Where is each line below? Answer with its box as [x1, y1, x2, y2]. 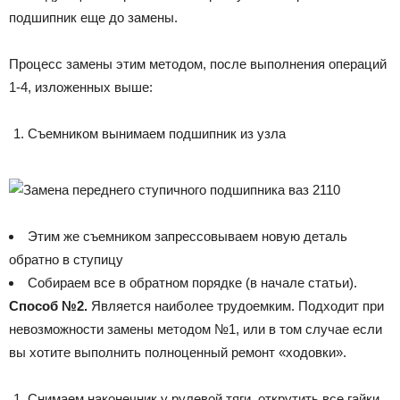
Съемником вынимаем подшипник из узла [28, 125, 286, 141]
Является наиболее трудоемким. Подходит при [87, 297, 384, 313]
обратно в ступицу [9, 251, 123, 267]
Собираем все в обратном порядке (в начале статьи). [28, 274, 357, 290]
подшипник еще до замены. [9, 9, 178, 25]
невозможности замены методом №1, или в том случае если [9, 321, 382, 337]
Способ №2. [9, 297, 87, 313]
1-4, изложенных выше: [9, 79, 153, 95]
